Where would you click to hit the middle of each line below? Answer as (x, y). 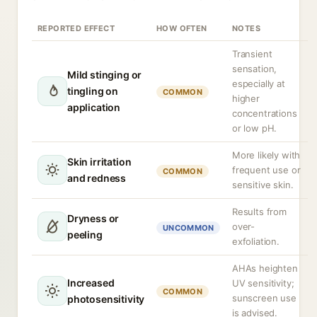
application (94, 107)
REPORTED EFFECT (76, 28)
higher (246, 98)
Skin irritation (99, 162)
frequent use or (266, 170)
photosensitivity (106, 299)
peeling (85, 235)
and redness (97, 178)
